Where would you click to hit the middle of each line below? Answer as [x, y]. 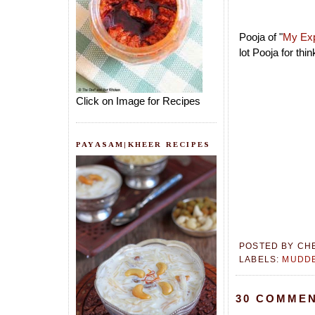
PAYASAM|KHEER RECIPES [143, 144]
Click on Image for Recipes [138, 101]
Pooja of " [261, 37]
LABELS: [261, 259]
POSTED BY [268, 245]
